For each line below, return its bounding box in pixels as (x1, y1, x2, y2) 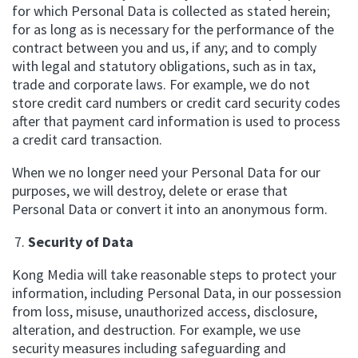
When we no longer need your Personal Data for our (12, 163, 320, 181)
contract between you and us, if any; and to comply (12, 38, 316, 57)
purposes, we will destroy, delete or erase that (12, 181, 288, 200)
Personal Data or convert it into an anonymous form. (12, 200, 328, 218)
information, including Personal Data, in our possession (12, 284, 341, 302)
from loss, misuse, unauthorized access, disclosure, (12, 302, 317, 320)
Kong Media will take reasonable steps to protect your (12, 265, 336, 284)
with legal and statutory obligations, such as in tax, (12, 57, 316, 75)
